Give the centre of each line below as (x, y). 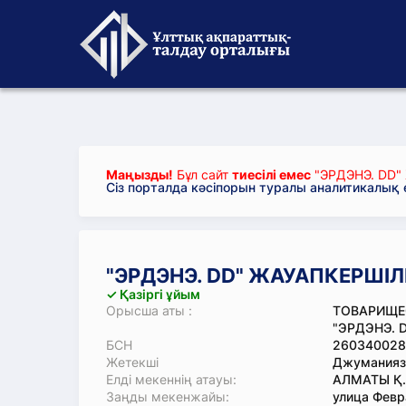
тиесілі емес (271, 174)
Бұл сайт (203, 174)
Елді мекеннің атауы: (171, 379)
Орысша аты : (149, 310)
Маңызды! (140, 174)
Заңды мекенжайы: (168, 396)
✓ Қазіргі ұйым (153, 294)
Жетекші (132, 362)
